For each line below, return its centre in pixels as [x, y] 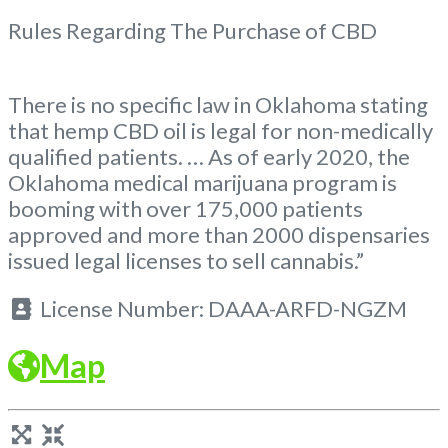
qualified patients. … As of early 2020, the [209, 156]
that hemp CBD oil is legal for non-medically [220, 130]
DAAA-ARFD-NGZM [307, 308]
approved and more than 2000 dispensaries [219, 234]
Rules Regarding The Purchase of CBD [192, 30]
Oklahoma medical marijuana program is [202, 182]
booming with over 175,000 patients [185, 208]
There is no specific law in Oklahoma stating [218, 104]
